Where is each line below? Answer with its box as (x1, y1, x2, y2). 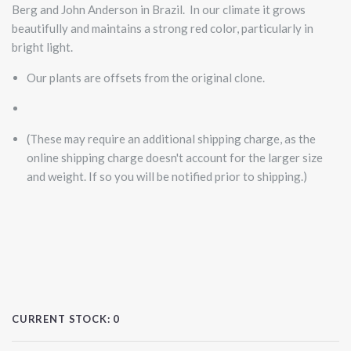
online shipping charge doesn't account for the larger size (26, 150, 323, 165)
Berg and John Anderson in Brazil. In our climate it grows (12, 2, 306, 16)
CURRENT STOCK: (12, 312, 114, 325)
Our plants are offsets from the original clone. (26, 70, 267, 85)
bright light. (12, 39, 73, 54)
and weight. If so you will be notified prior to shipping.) (26, 168, 307, 183)
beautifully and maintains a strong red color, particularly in (12, 20, 313, 35)
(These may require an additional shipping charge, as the (26, 131, 316, 146)
